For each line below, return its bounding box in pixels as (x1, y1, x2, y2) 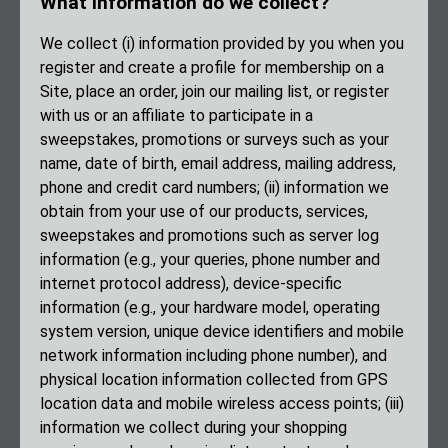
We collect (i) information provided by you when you (40, 34, 404, 54)
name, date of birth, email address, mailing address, (40, 154, 396, 174)
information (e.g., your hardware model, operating (40, 298, 380, 318)
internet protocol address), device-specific (40, 274, 342, 294)
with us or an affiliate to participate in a (40, 106, 313, 126)
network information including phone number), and (40, 346, 387, 366)
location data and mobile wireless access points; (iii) (40, 394, 404, 414)
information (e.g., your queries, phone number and (40, 250, 380, 270)
